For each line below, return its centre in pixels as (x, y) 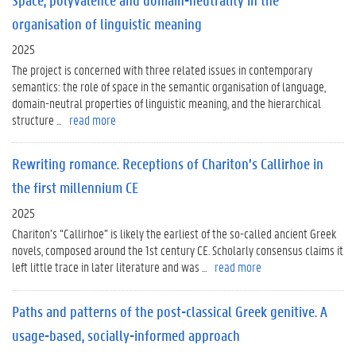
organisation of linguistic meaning (107, 23)
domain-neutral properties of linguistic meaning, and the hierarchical (166, 103)
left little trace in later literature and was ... (109, 267)
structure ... (37, 119)
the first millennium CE (75, 188)
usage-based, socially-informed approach (126, 335)
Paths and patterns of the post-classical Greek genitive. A (170, 311)
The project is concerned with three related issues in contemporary (162, 69)
